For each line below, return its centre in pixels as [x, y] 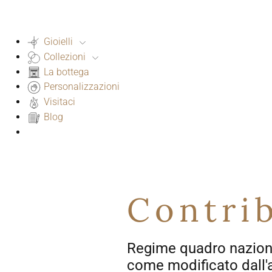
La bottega [65, 72]
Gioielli [58, 42]
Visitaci [58, 102]
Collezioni [65, 56]
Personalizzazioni [80, 87]
